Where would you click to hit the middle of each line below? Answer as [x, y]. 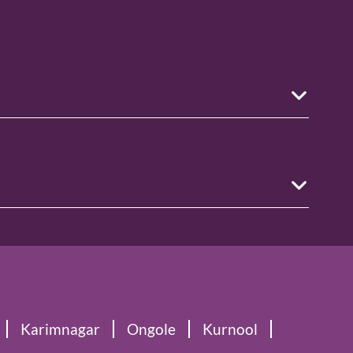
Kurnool [230, 329]
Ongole [151, 329]
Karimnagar [60, 329]
